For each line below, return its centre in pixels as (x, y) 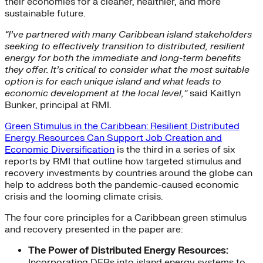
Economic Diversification (60, 150)
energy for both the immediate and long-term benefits (123, 58)
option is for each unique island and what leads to (113, 82)
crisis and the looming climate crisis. (84, 197)
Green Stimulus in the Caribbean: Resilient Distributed (122, 127)
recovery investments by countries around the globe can (129, 173)
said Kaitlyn (214, 94)
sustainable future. (45, 14)
